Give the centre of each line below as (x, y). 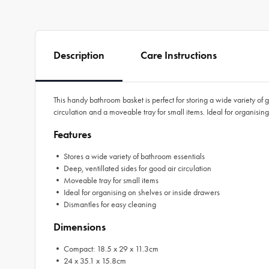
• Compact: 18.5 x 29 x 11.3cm (106, 249)
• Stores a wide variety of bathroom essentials (129, 156)
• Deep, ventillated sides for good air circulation (132, 168)
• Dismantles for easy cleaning (105, 204)
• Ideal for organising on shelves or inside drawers (137, 192)
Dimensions (80, 227)
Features (72, 134)
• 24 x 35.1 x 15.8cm (90, 261)
